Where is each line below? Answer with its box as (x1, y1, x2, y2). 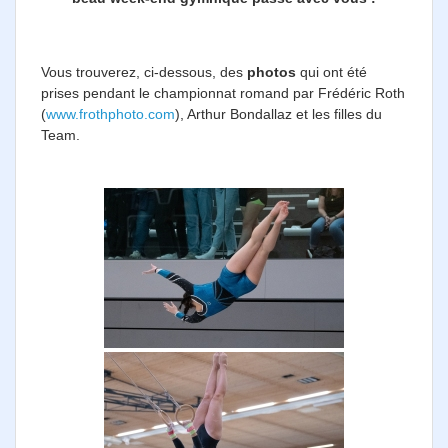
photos (247, 63, 296, 80)
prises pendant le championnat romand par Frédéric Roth (41, 84, 405, 101)
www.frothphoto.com (46, 105, 175, 122)
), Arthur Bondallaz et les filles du (175, 105, 382, 122)
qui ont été (296, 63, 367, 80)
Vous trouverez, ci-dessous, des (41, 63, 247, 80)
